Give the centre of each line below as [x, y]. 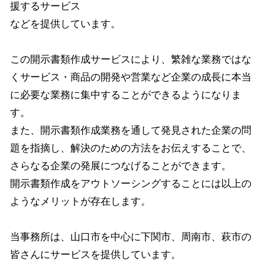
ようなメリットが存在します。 [80, 201]
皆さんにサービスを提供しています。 [96, 254]
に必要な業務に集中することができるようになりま [126, 95]
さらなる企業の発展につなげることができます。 [121, 166]
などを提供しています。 [65, 24]
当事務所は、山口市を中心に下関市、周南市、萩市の [131, 237]
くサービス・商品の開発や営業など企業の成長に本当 [131, 77]
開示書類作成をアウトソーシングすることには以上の [131, 183]
